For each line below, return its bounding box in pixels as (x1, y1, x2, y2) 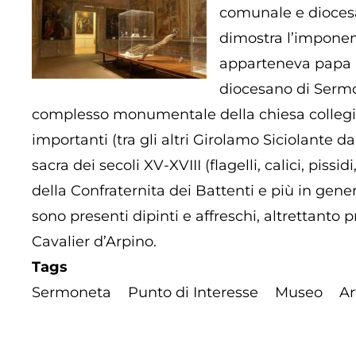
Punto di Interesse (128, 284, 258, 302)
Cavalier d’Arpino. (32, 233, 157, 251)
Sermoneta (32, 284, 111, 302)
